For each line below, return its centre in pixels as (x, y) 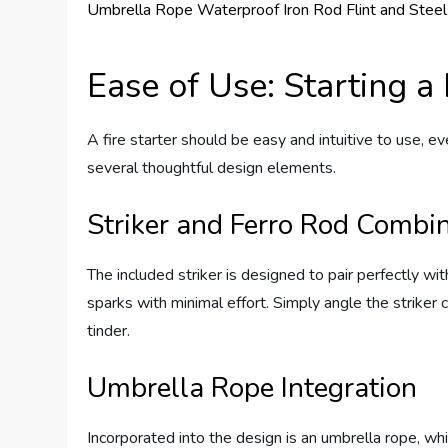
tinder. (109, 331)
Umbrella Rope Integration (252, 388)
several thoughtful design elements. (212, 168)
